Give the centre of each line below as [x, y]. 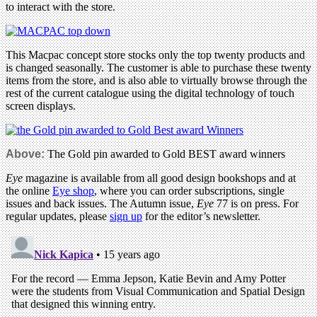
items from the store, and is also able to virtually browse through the [156, 80]
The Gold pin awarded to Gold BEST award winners [165, 154]
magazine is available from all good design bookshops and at [159, 178]
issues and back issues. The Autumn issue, [101, 203]
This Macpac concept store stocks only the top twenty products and [155, 54]
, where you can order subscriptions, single [189, 190]
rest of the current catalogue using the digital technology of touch [150, 93]
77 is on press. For [256, 203]
